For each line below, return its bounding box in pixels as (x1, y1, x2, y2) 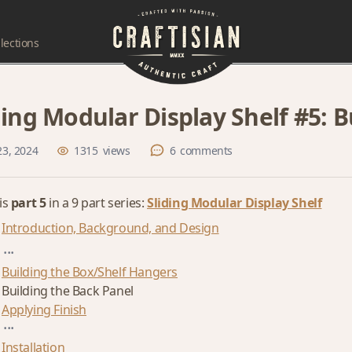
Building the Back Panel (2, 282, 134, 299)
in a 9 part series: (46, 194, 148, 211)
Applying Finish (2, 301, 86, 318)
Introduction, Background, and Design (2, 219, 219, 236)
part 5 (10, 194, 46, 211)
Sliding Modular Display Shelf (147, 194, 322, 211)
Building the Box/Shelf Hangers (2, 263, 178, 280)
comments (180, 143, 233, 158)
